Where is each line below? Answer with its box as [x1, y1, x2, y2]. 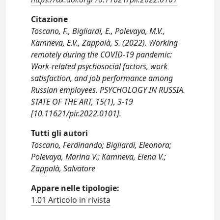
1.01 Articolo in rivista [31, 194, 111, 206]
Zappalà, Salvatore [31, 163, 96, 174]
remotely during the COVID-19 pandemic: [31, 49, 172, 60]
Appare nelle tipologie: [31, 183, 120, 194]
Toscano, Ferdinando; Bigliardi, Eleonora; [31, 139, 172, 151]
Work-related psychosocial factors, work [31, 61, 168, 72]
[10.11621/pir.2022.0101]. [31, 108, 122, 119]
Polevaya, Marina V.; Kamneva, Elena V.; [31, 151, 166, 163]
